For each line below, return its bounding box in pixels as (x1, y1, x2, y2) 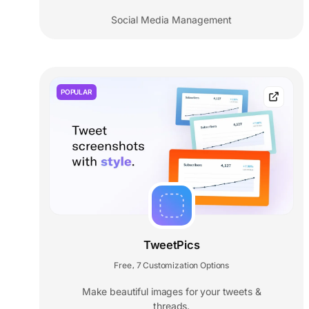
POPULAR (61, 87, 92, 96)
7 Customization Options (136, 259, 230, 270)
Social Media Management (111, 13, 232, 26)
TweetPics (143, 237, 200, 252)
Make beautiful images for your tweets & (81, 285, 261, 297)
